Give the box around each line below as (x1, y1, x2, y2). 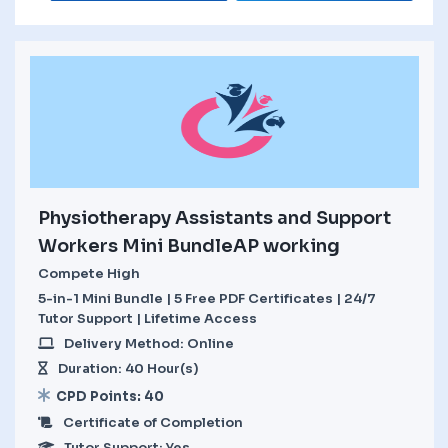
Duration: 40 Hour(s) (58, 359, 199, 377)
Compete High (38, 264, 140, 282)
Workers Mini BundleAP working (38, 234, 340, 257)
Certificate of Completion (63, 413, 243, 431)
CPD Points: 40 (56, 387, 164, 405)
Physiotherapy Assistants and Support (38, 206, 391, 229)
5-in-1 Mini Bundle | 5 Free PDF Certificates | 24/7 (38, 289, 376, 307)
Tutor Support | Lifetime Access (38, 309, 257, 327)
